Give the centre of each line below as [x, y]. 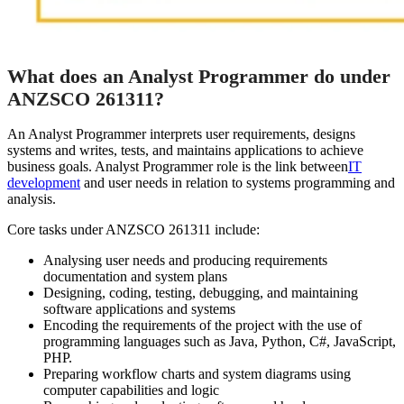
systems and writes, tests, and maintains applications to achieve [185, 151]
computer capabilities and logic [131, 390]
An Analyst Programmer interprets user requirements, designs [181, 134]
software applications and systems [139, 309]
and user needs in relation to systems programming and [238, 183]
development [44, 183]
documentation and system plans [135, 277]
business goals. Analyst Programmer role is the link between [178, 167]
